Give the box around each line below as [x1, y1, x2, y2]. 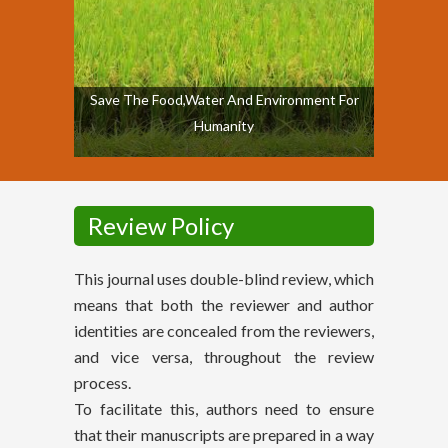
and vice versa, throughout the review [74, 346, 374, 366]
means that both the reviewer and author [74, 294, 374, 314]
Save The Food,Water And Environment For [89, 90, 359, 108]
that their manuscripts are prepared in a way [74, 424, 374, 444]
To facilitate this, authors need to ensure [74, 398, 374, 418]
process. [74, 372, 131, 392]
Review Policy [88, 210, 234, 240]
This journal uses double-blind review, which [74, 268, 374, 288]
